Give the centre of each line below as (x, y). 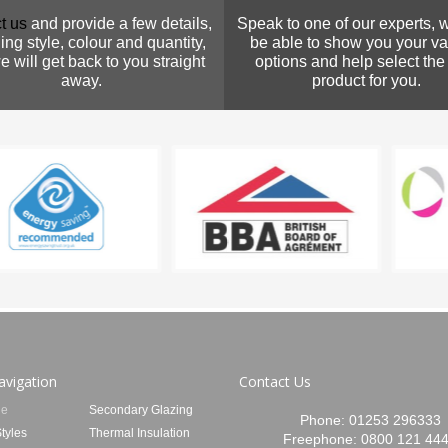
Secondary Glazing (141, 410)
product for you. (366, 81)
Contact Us (275, 382)
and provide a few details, (119, 24)
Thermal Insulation (139, 433)
